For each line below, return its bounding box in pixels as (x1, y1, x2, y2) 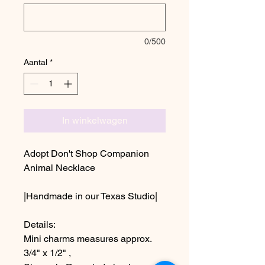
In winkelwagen (62, 115, 128, 126)
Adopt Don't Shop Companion (24, 148, 149, 159)
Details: (24, 219, 56, 230)
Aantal (24, 57, 47, 67)
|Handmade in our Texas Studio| (24, 190, 157, 202)
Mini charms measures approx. (24, 233, 151, 244)
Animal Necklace (24, 162, 95, 173)
